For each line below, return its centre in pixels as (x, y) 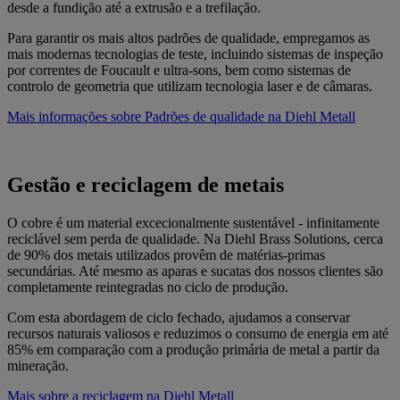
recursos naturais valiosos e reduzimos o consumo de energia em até (198, 333)
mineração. (38, 365)
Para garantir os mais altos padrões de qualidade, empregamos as (188, 37)
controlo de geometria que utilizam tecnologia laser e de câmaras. (190, 86)
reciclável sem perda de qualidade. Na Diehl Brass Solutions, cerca (195, 238)
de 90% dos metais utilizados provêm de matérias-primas (166, 254)
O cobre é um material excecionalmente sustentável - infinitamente (193, 222)
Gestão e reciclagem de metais (146, 184)
